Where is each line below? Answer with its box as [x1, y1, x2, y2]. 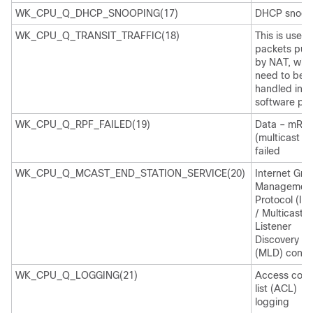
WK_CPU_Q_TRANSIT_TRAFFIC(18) [15, 30, 180, 41]
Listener [255, 221, 291, 232]
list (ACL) [255, 283, 297, 294]
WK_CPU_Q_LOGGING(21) [15, 270, 138, 281]
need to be [255, 70, 305, 81]
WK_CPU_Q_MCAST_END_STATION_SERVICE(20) [15, 168, 245, 179]
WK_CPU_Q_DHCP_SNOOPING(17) [15, 8, 178, 19]
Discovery [255, 234, 299, 245]
